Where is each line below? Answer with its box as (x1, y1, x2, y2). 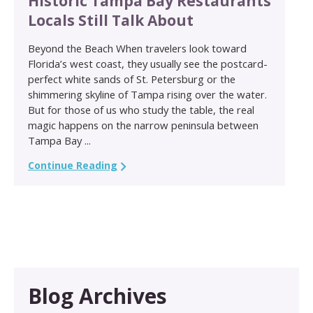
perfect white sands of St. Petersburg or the (28, 72, 235, 87)
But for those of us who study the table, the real (28, 103, 254, 117)
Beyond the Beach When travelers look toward (28, 41, 247, 56)
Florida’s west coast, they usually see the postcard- (28, 57, 268, 71)
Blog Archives (28, 281, 167, 310)
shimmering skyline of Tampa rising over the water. (28, 87, 267, 102)
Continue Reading (28, 159, 117, 173)
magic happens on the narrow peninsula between (28, 118, 259, 133)
